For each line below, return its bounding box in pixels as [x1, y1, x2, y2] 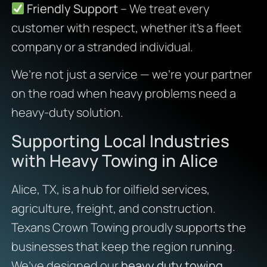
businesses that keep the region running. [11, 238, 235, 254]
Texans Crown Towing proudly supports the [11, 219, 246, 235]
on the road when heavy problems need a [11, 85, 236, 102]
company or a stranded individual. [11, 38, 193, 55]
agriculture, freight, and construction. [11, 200, 216, 216]
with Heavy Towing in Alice [11, 148, 218, 172]
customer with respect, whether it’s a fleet [11, 19, 241, 36]
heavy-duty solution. [11, 104, 123, 121]
